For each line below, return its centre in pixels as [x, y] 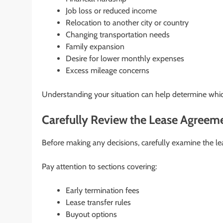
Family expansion [95, 47]
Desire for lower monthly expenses [125, 59]
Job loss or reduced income [111, 11]
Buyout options [91, 215]
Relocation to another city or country [127, 23]
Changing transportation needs [118, 35]
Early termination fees [103, 191]
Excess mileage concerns [108, 71]
